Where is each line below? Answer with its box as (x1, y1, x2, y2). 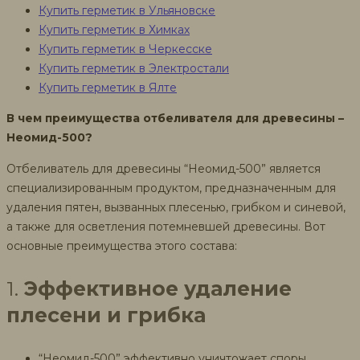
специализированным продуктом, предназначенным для (6, 180, 336, 195)
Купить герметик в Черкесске (39, 41, 212, 56)
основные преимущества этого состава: (6, 238, 237, 253)
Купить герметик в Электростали (39, 60, 229, 76)
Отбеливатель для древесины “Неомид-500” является (6, 161, 321, 176)
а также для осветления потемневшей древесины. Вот (6, 219, 325, 234)
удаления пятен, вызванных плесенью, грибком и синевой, (6, 199, 346, 215)
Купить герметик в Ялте (39, 80, 177, 95)
